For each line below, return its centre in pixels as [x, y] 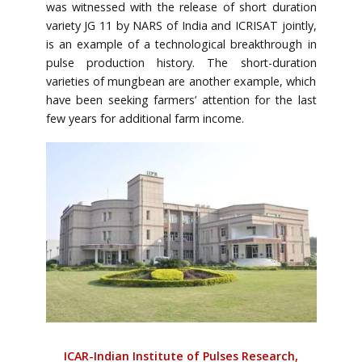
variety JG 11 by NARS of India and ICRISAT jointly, [181, 25]
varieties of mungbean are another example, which [181, 81]
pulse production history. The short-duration [181, 62]
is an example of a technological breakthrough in [181, 44]
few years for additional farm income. [145, 118]
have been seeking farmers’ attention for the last [181, 99]
